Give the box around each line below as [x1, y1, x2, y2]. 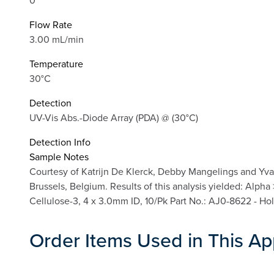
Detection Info [29, 135, 91, 149]
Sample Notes [29, 150, 89, 164]
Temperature [29, 57, 83, 71]
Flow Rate [29, 18, 72, 32]
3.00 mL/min [29, 32, 84, 46]
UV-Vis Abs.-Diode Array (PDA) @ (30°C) [29, 111, 198, 125]
